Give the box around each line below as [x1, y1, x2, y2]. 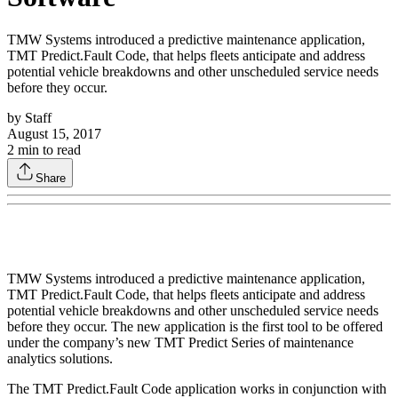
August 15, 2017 [7, 126, 101, 142]
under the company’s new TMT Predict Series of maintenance [7, 335, 354, 351]
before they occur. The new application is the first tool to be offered [7, 319, 383, 335]
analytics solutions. [7, 351, 113, 367]
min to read [14, 142, 81, 158]
